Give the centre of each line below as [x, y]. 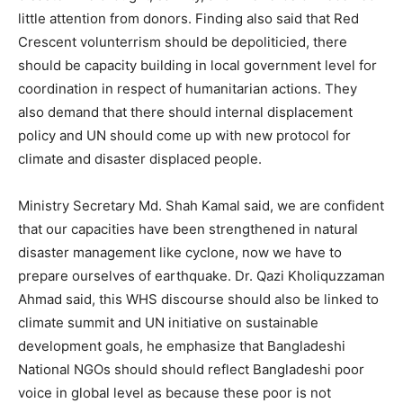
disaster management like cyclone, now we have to [180, 252]
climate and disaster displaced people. [140, 159]
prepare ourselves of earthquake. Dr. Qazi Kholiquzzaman [201, 276]
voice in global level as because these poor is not [175, 393]
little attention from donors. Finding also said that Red [188, 18]
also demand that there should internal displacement [185, 112]
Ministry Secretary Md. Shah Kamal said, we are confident [201, 206]
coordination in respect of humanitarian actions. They [188, 89]
